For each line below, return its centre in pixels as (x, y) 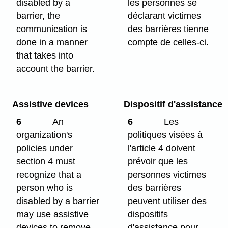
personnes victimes (167, 175)
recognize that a (49, 175)
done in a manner (52, 42)
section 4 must (46, 162)
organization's (45, 135)
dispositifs (148, 215)
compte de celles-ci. (168, 42)
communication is (52, 29)
